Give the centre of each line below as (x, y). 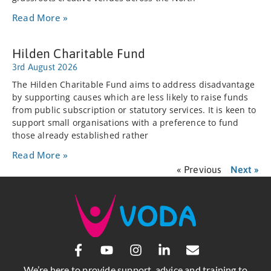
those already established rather (80, 135)
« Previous (199, 170)
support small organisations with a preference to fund (126, 123)
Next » (244, 170)
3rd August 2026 (45, 67)
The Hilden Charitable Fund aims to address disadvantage (134, 85)
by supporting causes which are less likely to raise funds (130, 97)
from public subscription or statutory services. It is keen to (134, 110)
